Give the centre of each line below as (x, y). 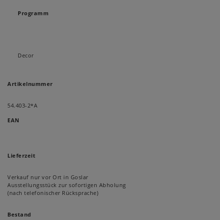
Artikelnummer (30, 84)
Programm (33, 13)
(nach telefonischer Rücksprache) (53, 193)
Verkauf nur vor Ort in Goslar (48, 177)
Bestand (19, 215)
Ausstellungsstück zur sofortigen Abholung (67, 185)
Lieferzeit (21, 156)
